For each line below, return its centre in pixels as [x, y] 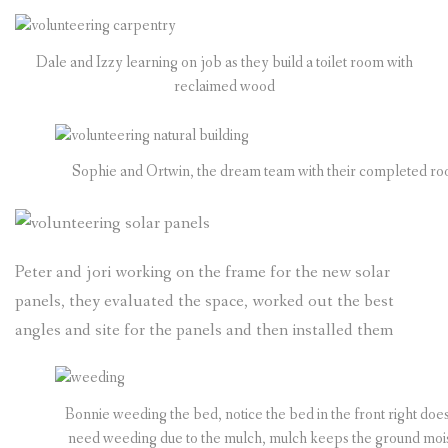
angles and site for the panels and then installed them [204, 331]
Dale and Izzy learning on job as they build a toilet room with [224, 62]
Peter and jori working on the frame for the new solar [202, 273]
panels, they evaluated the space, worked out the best [204, 302]
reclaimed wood [224, 86]
